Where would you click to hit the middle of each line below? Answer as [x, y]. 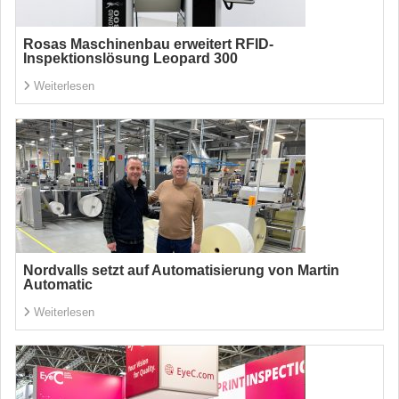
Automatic [58, 285]
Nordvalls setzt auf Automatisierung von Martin [181, 270]
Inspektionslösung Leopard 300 [130, 58]
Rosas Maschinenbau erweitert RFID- [148, 44]
